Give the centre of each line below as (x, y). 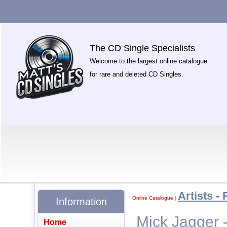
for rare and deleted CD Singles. (137, 74)
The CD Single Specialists (143, 48)
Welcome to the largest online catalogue (149, 61)
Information (81, 201)
